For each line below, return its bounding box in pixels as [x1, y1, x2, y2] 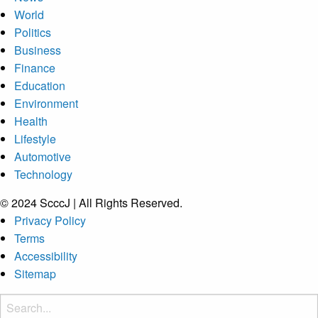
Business [14, 42, 61, 58]
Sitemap [14, 265, 56, 282]
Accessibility [14, 248, 77, 264]
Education [14, 77, 65, 94]
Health [14, 113, 48, 129]
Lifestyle [14, 131, 56, 147]
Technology [14, 166, 72, 182]
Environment [14, 95, 78, 111]
